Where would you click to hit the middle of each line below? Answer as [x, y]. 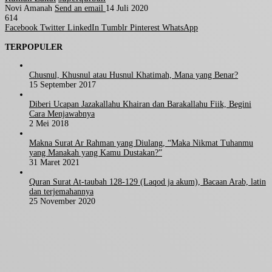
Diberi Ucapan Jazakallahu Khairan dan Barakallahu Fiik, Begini [140, 104]
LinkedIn [83, 28]
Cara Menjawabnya [62, 114]
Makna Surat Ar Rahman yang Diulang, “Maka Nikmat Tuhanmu [141, 143]
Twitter [53, 28]
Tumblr [114, 28]
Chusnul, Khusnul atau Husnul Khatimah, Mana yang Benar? [134, 75]
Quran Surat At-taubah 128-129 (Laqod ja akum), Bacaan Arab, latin [148, 182]
